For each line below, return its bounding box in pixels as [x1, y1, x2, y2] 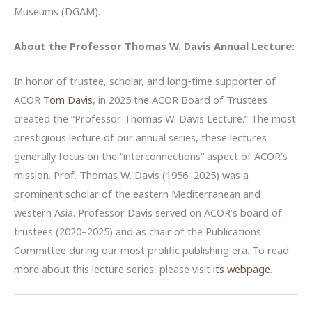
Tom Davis [43, 93, 93, 107]
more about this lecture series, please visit [14, 262, 213, 276]
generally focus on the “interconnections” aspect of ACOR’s [14, 149, 288, 164]
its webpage [213, 262, 270, 276]
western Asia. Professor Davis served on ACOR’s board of [14, 205, 282, 220]
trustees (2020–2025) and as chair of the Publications [14, 224, 261, 239]
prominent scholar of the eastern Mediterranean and [14, 187, 260, 201]
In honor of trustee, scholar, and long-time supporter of [14, 74, 276, 88]
